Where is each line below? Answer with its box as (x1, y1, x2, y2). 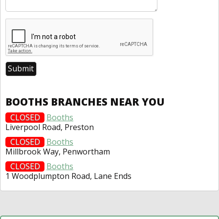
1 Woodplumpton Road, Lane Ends (5, 170, 131, 181)
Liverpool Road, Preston (5, 121, 94, 132)
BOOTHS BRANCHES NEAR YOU (5, 94, 165, 109)
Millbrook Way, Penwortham (5, 146, 110, 157)
